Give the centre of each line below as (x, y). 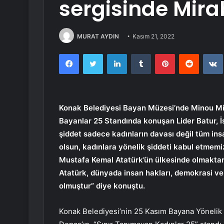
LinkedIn (139, 54)
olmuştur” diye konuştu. (102, 186)
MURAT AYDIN (98, 36)
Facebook (94, 54)
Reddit (208, 54)
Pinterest (189, 54)
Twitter (113, 54)
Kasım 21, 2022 (153, 36)
